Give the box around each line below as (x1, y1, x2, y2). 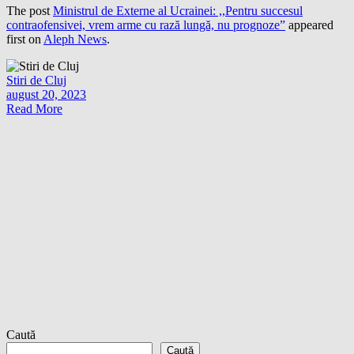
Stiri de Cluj (6, 73, 66, 88)
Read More (6, 102, 62, 116)
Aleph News (43, 32, 107, 47)
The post (6, 4, 53, 18)
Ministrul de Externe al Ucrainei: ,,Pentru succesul (53, 4, 303, 18)
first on (6, 32, 43, 47)
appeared (285, 18, 333, 32)
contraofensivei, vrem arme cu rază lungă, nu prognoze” (6, 18, 285, 32)
